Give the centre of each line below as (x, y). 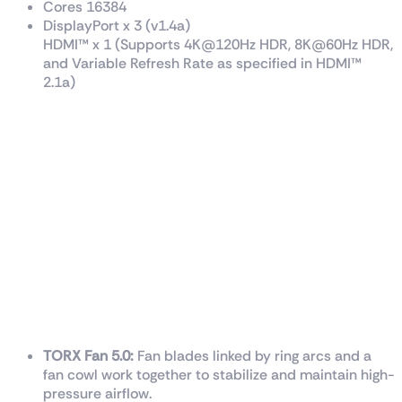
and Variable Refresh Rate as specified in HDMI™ (202, 63)
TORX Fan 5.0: (88, 356)
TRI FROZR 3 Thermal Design (131, 318)
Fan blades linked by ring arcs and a (253, 356)
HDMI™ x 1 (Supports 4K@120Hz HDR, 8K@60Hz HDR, (218, 44)
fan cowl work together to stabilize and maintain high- (219, 375)
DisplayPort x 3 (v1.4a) (117, 25)
